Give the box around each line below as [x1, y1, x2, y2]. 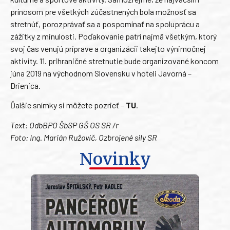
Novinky [79, 149, 151, 170]
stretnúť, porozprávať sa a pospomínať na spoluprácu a [10, 18, 200, 29]
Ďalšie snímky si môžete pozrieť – [10, 100, 126, 110]
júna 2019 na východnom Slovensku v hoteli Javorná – [10, 68, 191, 78]
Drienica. [10, 80, 41, 90]
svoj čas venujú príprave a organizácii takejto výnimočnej [10, 43, 206, 53]
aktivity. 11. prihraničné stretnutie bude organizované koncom [10, 55, 219, 66]
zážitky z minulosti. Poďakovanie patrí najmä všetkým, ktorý [10, 31, 217, 41]
